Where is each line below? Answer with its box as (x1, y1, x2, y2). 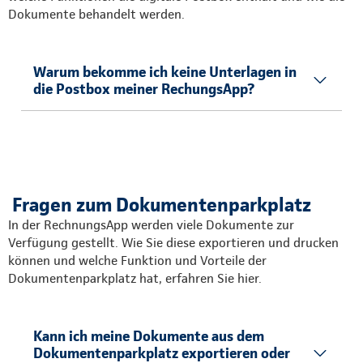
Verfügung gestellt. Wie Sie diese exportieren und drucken (8, 235, 339, 250)
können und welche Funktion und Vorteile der (8, 253, 267, 268)
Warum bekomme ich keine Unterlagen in (33, 63, 297, 80)
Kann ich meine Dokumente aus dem (33, 327, 264, 344)
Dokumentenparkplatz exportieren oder (33, 344, 290, 361)
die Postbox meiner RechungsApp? (33, 80, 254, 97)
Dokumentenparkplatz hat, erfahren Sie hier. (8, 271, 265, 286)
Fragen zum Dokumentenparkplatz (12, 193, 315, 216)
